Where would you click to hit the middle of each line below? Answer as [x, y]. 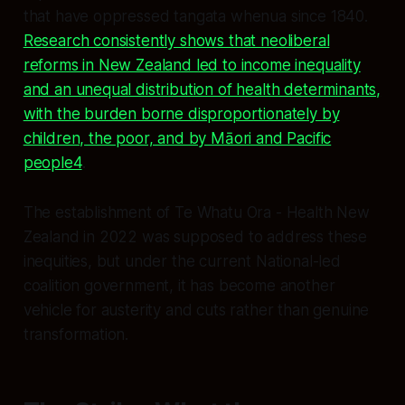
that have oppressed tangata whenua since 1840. [195, 16]
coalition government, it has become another [179, 285]
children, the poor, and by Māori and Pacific [177, 138]
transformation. [76, 334]
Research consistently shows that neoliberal [176, 40]
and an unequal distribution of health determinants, [202, 89]
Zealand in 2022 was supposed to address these [195, 236]
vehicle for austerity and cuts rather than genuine [196, 310]
